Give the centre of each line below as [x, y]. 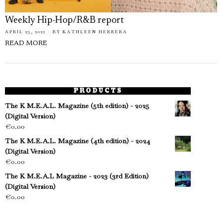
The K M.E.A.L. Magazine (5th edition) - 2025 [77, 106]
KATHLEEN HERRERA [95, 32]
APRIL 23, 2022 [25, 32]
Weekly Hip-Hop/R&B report [64, 21]
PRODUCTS [98, 91]
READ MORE [26, 44]
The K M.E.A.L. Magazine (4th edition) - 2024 [78, 141]
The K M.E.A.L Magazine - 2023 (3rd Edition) [77, 176]
